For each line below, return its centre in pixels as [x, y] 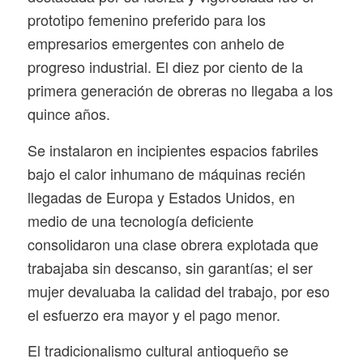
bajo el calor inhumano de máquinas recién [166, 173]
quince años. [68, 114]
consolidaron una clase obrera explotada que [173, 243]
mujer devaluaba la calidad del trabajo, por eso [178, 290]
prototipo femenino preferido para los [146, 20]
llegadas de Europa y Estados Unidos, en [161, 196]
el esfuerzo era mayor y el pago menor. [154, 314]
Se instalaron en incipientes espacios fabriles [173, 149]
